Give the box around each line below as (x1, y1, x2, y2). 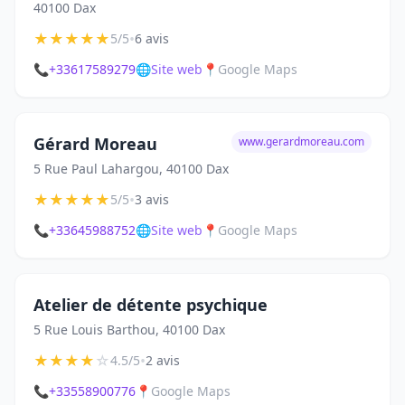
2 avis (146, 352, 180, 369)
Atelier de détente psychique (33, 294, 268, 316)
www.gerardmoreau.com (239, 134, 364, 149)
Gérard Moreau (33, 133, 157, 155)
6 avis (135, 30, 169, 47)
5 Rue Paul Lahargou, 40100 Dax (33, 160, 229, 177)
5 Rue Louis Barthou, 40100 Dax (33, 321, 225, 338)
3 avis (135, 191, 169, 208)
